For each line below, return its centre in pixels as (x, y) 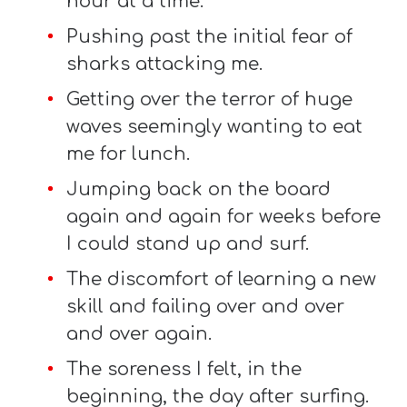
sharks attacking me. (165, 64)
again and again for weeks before (224, 216)
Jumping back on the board (199, 189)
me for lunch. (129, 154)
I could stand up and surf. (191, 243)
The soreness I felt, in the (184, 369)
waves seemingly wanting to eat (215, 126)
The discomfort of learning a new (222, 279)
